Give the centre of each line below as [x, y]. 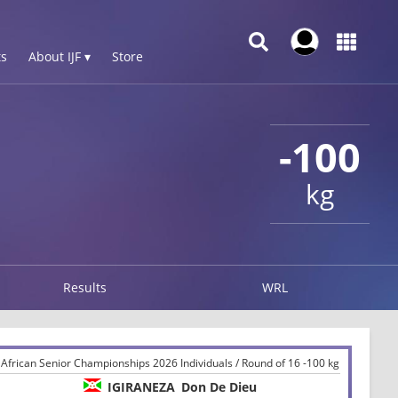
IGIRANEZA [141, 386]
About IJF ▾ [60, 56]
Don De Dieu [219, 386]
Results [85, 287]
